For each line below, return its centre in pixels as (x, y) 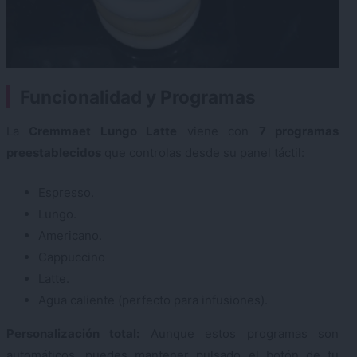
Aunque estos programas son (239, 333)
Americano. (70, 235)
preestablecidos (54, 153)
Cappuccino (72, 257)
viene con (218, 131)
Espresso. (66, 192)
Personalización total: (73, 333)
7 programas (299, 131)
